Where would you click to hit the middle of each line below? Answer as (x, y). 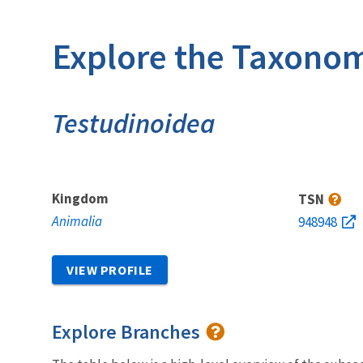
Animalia (77, 221)
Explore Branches (128, 331)
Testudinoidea (134, 123)
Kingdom (80, 198)
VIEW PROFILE (110, 269)
